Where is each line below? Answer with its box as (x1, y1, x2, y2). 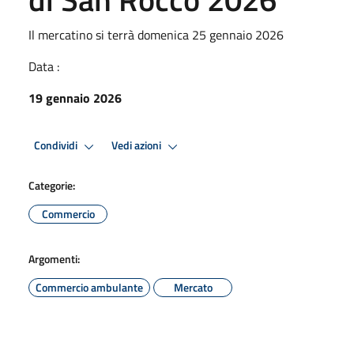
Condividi (34, 137, 80, 155)
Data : (28, 56, 59, 76)
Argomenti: (28, 250, 80, 267)
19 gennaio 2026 (28, 88, 122, 107)
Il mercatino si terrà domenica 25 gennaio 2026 (28, 24, 284, 44)
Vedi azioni (111, 137, 164, 155)
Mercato (173, 278, 213, 296)
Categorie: (28, 176, 75, 194)
